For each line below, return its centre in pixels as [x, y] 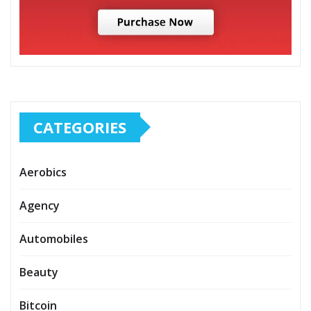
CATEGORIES [80, 127]
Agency [40, 205]
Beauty [39, 272]
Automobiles [54, 238]
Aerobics [43, 172]
